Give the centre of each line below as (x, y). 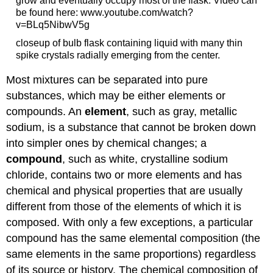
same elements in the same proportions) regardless (131, 254)
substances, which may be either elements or (116, 96)
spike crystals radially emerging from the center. (118, 55)
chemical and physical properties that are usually (125, 191)
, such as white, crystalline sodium (145, 159)
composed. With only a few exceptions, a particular (130, 223)
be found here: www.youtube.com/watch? (104, 13)
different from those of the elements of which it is (124, 207)
